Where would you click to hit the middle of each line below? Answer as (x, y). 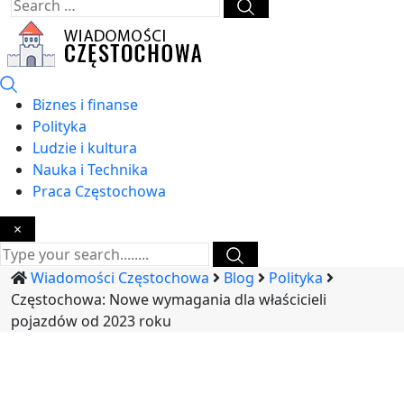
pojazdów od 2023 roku (91, 321)
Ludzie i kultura (85, 148)
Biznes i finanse (85, 105)
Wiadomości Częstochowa (120, 278)
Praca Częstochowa (99, 191)
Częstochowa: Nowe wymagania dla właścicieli (169, 299)
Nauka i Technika (90, 170)
